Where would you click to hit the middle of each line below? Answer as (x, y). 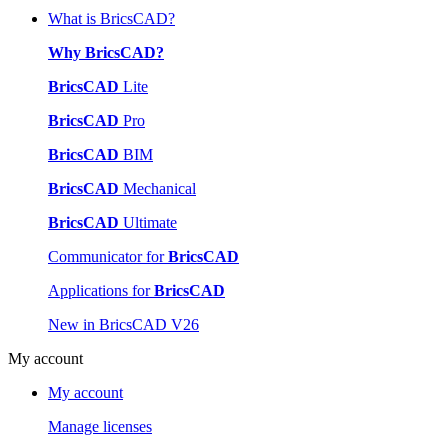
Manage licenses (100, 426)
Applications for (101, 290)
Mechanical (157, 188)
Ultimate (148, 222)
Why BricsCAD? (106, 52)
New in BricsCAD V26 (123, 324)
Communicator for (108, 256)
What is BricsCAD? (111, 18)
